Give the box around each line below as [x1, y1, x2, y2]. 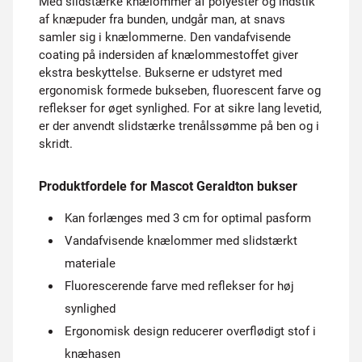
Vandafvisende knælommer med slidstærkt [65, 234, 297, 248]
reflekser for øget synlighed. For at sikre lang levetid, [39, 101, 322, 116]
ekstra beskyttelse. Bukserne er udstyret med [39, 65, 282, 80]
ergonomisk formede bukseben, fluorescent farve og [39, 83, 321, 98]
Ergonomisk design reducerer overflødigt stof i [65, 324, 316, 339]
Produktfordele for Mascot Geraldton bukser [39, 179, 297, 194]
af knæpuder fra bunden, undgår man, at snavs [39, 12, 285, 27]
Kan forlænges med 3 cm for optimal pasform [65, 211, 311, 225]
